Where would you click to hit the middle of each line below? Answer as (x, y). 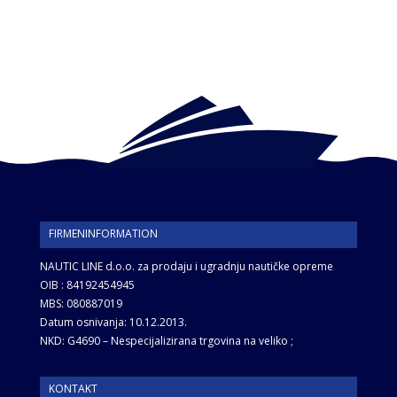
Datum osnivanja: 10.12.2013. (113, 323)
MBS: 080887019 (81, 304)
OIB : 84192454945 (87, 285)
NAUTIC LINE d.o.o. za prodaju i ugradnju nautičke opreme (186, 267)
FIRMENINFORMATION (103, 234)
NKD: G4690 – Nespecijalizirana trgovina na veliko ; (166, 341)
